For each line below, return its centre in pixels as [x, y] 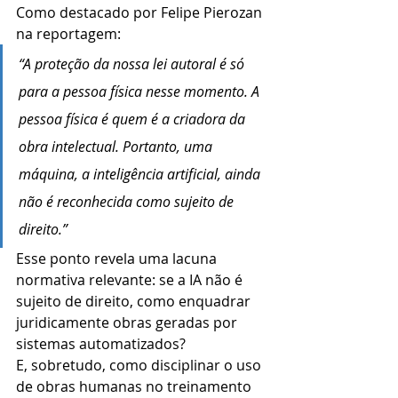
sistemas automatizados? [101, 344]
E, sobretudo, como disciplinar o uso [140, 366]
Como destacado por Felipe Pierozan [141, 13]
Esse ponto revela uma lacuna [118, 259]
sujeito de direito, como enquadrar [135, 302]
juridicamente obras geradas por [128, 323]
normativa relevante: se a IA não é [131, 280]
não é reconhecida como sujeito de [128, 202]
